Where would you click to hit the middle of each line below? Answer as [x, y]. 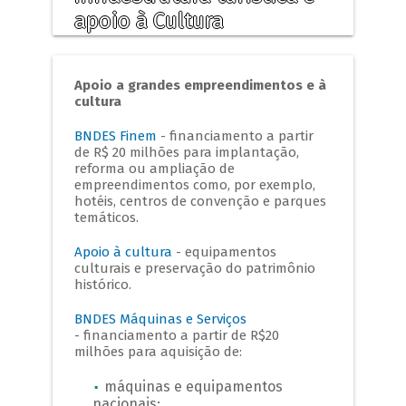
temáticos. [107, 218]
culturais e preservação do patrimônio [195, 269]
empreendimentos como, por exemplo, [195, 185]
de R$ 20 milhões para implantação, [187, 153]
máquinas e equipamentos [194, 387]
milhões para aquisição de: [159, 352]
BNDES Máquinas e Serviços [161, 319]
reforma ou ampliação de [155, 169]
